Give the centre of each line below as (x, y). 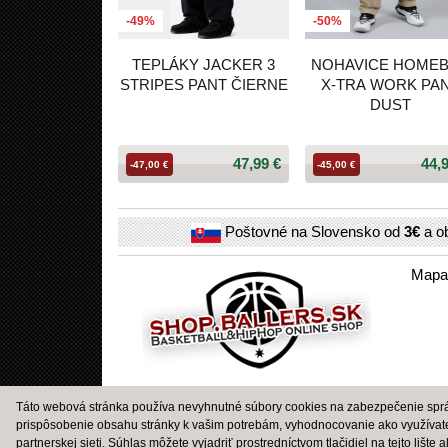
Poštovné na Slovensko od (312, 231)
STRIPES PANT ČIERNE (203, 85)
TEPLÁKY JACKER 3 (204, 65)
